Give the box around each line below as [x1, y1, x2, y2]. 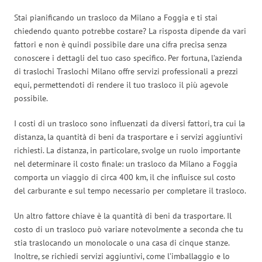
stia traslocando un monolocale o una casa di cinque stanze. [14, 237, 229, 248]
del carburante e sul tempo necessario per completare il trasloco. [14, 185, 246, 196]
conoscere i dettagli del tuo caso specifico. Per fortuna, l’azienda [14, 52, 242, 63]
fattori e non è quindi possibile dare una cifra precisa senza [14, 39, 227, 50]
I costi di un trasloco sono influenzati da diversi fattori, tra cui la [14, 118, 245, 129]
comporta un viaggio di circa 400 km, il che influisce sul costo [14, 171, 236, 182]
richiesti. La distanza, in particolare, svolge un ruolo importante [14, 144, 240, 156]
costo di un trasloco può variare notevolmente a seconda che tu [14, 223, 243, 235]
